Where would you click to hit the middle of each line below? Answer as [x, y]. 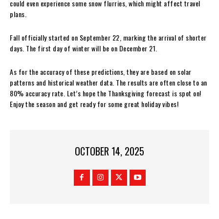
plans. [18, 14]
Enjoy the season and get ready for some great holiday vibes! [94, 104]
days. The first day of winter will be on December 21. [84, 48]
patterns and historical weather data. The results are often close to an [109, 82]
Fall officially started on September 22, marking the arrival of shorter [108, 37]
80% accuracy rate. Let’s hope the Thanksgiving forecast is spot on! [106, 93]
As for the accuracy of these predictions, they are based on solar [101, 71]
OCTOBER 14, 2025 [109, 151]
